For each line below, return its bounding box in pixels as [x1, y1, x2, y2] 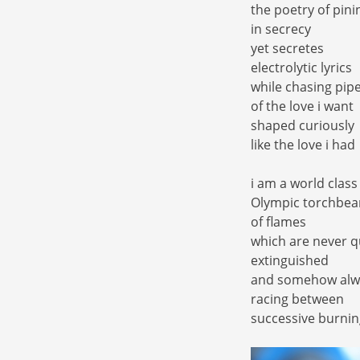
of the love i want [251, 97, 354, 116]
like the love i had [251, 136, 355, 154]
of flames [251, 213, 306, 231]
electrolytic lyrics [251, 59, 352, 77]
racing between [251, 290, 344, 309]
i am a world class [251, 174, 358, 193]
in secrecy [251, 20, 311, 39]
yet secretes [251, 39, 324, 58]
